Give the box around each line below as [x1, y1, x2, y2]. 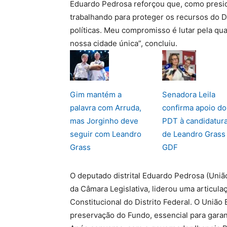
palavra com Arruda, [70, 103, 141, 112]
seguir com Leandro [70, 129, 141, 139]
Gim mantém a [70, 90, 122, 99]
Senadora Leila [162, 90, 215, 99]
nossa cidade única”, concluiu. [70, 39, 177, 48]
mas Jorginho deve [70, 116, 138, 126]
